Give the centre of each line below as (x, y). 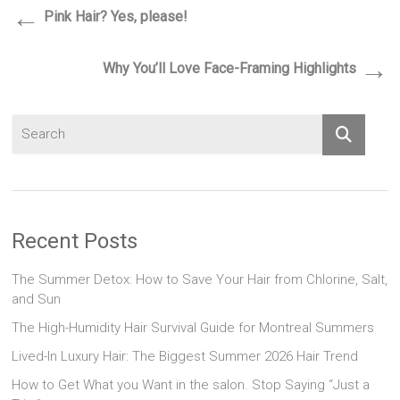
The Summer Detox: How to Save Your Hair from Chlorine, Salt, (200, 279)
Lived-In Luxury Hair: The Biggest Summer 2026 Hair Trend (185, 356)
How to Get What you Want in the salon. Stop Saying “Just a (191, 384)
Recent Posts (75, 241)
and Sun (37, 299)
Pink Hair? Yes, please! (114, 17)
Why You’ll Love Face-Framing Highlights (231, 69)
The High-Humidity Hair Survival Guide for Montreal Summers (193, 327)
